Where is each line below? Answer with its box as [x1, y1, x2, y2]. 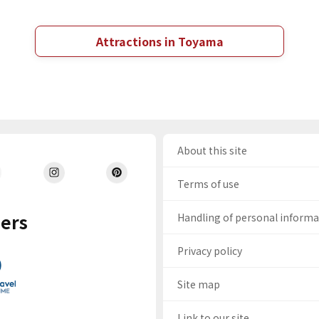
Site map [177, 277, 221, 291]
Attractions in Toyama [95, 33, 224, 50]
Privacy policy [177, 244, 243, 258]
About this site [177, 143, 248, 157]
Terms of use [177, 177, 240, 191]
